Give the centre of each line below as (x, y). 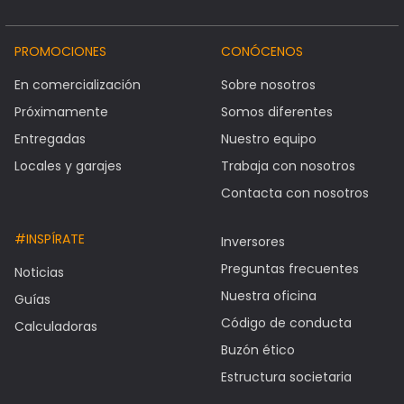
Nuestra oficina (268, 296)
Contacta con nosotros (294, 193)
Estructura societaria (286, 377)
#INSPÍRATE (50, 239)
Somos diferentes (276, 112)
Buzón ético (257, 350)
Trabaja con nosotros (288, 166)
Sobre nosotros (268, 85)
